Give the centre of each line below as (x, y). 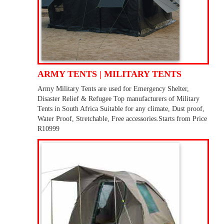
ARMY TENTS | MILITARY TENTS (109, 74)
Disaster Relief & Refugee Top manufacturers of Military (118, 99)
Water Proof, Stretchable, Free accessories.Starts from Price (122, 119)
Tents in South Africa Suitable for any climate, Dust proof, (121, 109)
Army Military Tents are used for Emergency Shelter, (113, 89)
